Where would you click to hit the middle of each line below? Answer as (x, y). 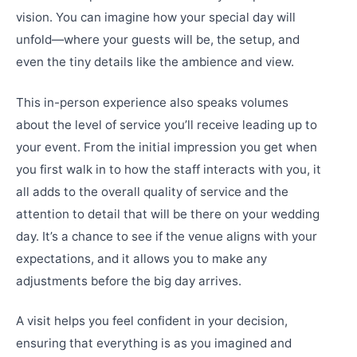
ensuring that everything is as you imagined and (154, 343)
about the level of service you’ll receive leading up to (167, 124)
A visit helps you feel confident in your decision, (152, 321)
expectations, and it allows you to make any (141, 258)
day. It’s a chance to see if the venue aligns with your (167, 236)
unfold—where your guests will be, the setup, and (158, 40)
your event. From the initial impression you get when (167, 147)
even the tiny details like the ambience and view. (155, 62)
